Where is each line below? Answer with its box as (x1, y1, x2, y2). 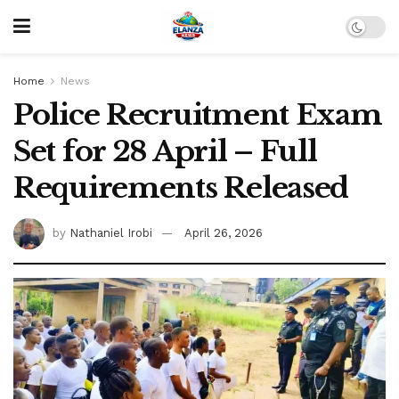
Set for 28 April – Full (13, 134, 317, 169)
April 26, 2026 (184, 225, 263, 240)
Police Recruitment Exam (13, 97, 382, 133)
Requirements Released (13, 170, 349, 206)
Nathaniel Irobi (69, 225, 152, 240)
